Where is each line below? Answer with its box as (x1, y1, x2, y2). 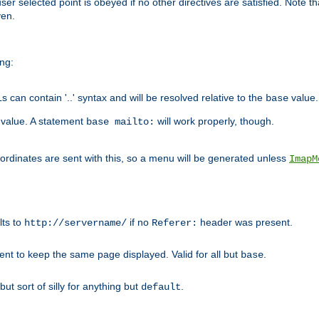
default (141, 281, 181, 293)
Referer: (152, 216, 197, 229)
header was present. (197, 216, 293, 228)
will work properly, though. (155, 115, 274, 127)
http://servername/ (24, 216, 127, 229)
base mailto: (86, 115, 155, 127)
